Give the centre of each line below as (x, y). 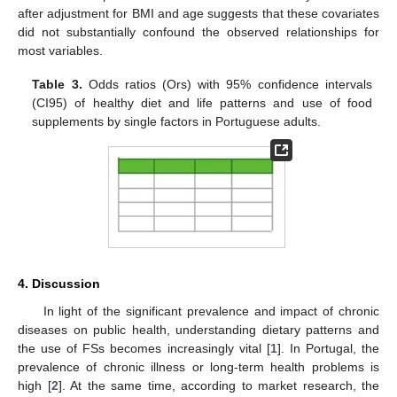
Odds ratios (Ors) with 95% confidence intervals (227, 84)
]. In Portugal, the (328, 349)
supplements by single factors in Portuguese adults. (177, 121)
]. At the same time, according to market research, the (218, 386)
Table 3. (57, 84)
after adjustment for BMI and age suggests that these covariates (198, 13)
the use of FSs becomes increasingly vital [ (144, 349)
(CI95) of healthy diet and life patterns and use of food (202, 102)
